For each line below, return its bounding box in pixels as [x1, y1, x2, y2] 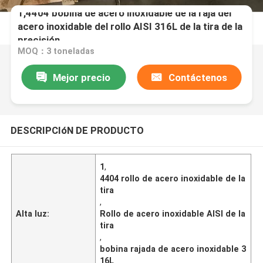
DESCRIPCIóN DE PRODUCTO [10, 124, 144, 136]
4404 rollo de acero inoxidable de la [100, 173, 246, 183]
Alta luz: [16, 208, 50, 218]
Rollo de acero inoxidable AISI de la [100, 208, 246, 218]
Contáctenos [168, 71, 227, 83]
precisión [18, 33, 60, 46]
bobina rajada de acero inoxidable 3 [100, 244, 247, 254]
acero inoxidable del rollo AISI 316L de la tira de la [18, 20, 243, 32]
